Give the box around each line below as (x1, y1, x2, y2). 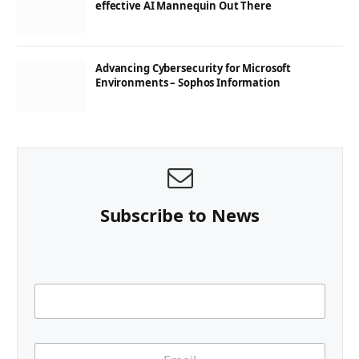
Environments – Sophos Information (95, 75, 280, 91)
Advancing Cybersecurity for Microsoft (95, 61, 292, 76)
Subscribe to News (99, 202, 260, 227)
